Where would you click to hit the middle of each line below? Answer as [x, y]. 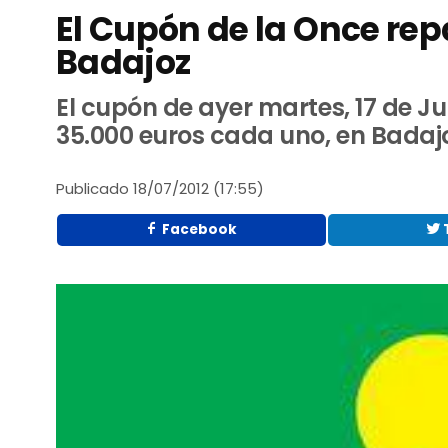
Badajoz [123, 63]
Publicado [93, 189]
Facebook [198, 229]
